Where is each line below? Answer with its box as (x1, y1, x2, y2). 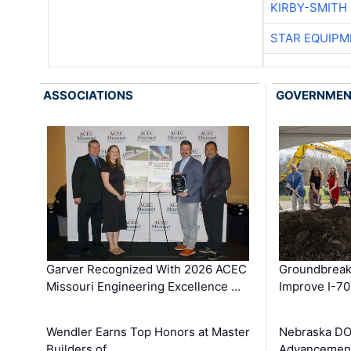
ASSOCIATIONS (43, 87, 134, 103)
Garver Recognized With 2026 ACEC (46, 261, 248, 277)
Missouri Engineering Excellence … (46, 278, 241, 294)
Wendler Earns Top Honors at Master (46, 324, 251, 339)
